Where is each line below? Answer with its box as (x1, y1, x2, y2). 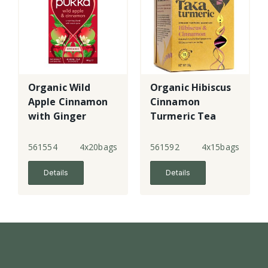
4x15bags (202, 141, 239, 153)
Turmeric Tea (150, 109, 217, 123)
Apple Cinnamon (28, 95, 108, 109)
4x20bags (80, 141, 117, 153)
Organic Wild (28, 81, 91, 95)
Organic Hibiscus (150, 81, 232, 95)
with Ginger (28, 109, 87, 123)
